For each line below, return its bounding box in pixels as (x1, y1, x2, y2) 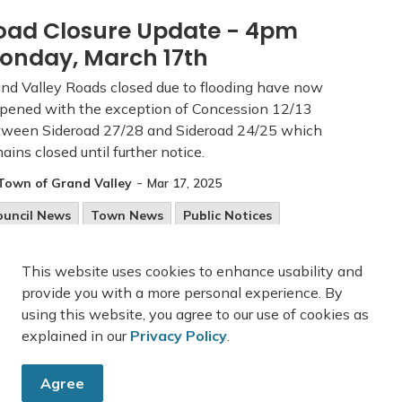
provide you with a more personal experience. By (22, 284, 343, 301)
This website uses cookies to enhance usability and (22, 262, 363, 280)
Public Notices (183, 206, 272, 223)
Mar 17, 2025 (147, 174, 222, 191)
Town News (91, 206, 163, 223)
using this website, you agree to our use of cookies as (22, 305, 369, 323)
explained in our (22, 327, 130, 345)
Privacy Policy (130, 327, 227, 345)
